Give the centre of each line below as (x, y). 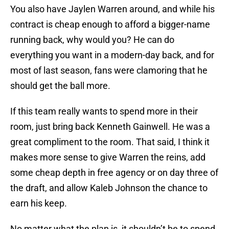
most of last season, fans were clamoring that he (109, 71)
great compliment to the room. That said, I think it (110, 142)
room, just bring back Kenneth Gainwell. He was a (110, 127)
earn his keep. (39, 203)
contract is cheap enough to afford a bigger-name (110, 25)
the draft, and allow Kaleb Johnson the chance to (109, 188)
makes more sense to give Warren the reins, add (108, 157)
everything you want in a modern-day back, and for (112, 55)
